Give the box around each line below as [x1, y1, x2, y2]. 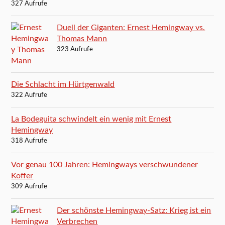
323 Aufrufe [57, 46, 93, 53]
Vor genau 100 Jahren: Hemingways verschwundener [11, 160, 198, 169]
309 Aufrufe [11, 183, 48, 190]
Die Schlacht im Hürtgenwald [11, 80, 115, 88]
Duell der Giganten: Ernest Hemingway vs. [57, 23, 205, 32]
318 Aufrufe [11, 137, 48, 144]
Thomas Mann [57, 34, 107, 43]
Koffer [11, 171, 34, 180]
